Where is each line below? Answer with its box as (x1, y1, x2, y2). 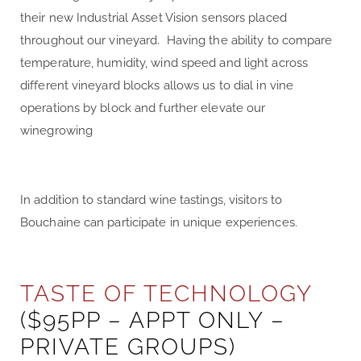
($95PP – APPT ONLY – (20, 306, 285, 334)
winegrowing (20, 122, 93, 138)
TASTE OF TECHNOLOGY (20, 280, 312, 307)
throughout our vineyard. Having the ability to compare (20, 32, 333, 48)
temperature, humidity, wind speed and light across (20, 55, 309, 70)
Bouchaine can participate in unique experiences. (20, 214, 297, 230)
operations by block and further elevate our (20, 100, 266, 115)
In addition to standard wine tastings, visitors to (20, 192, 283, 207)
